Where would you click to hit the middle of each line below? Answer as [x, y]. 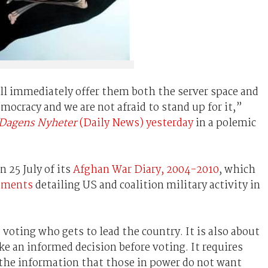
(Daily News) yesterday [135, 123]
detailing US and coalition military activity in [146, 185]
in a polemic [224, 123]
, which [237, 170]
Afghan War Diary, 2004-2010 [146, 170]
